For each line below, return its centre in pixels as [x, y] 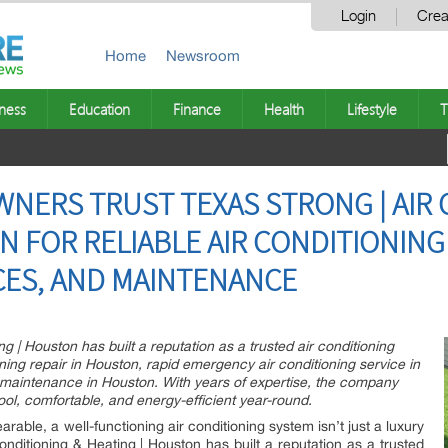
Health [284, 109]
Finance [197, 109]
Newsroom [203, 55]
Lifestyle [372, 109]
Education [99, 109]
